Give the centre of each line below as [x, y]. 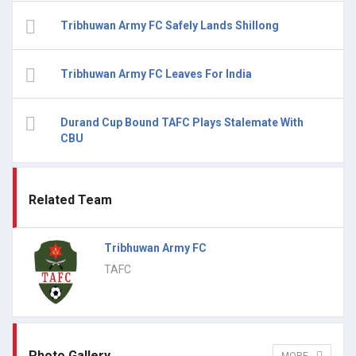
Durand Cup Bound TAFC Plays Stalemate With [182, 123]
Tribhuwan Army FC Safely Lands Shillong [170, 26]
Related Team [70, 200]
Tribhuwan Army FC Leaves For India [156, 74]
